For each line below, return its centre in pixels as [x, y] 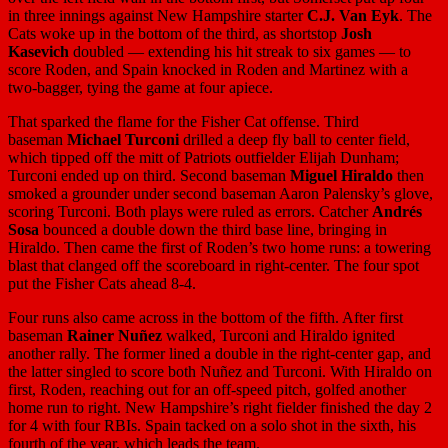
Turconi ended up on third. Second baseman [149, 175]
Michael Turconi [123, 139]
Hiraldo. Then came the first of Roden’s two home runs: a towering [219, 247]
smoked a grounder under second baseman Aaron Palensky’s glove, [220, 193]
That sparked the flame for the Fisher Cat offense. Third [183, 121]
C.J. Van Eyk [353, 15]
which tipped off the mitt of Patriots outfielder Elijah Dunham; [203, 157]
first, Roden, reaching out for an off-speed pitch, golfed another [207, 389]
